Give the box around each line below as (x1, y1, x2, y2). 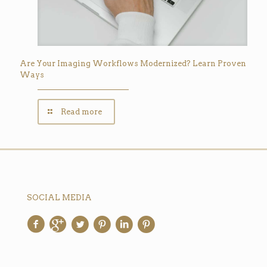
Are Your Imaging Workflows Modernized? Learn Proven (20, 58, 246, 68)
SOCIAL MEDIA (27, 193, 92, 202)
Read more (61, 107, 102, 116)
